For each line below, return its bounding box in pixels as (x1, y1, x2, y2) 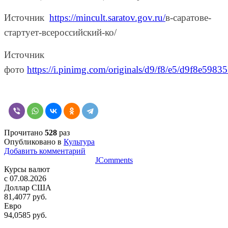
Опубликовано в (4, 137, 62, 146)
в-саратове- (165, 12, 211, 23)
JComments (95, 155, 133, 164)
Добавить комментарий (4, 146, 85, 155)
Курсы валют (4, 164, 50, 174)
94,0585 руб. (4, 210, 47, 219)
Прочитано (4, 128, 45, 137)
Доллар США (4, 183, 51, 192)
